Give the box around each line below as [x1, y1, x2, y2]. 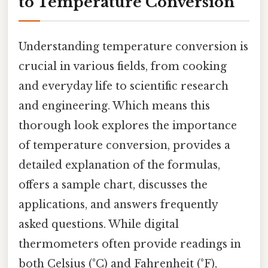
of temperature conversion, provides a [19, 138, 230, 152]
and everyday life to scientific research [19, 79, 229, 93]
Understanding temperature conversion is [19, 39, 248, 53]
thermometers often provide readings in [19, 237, 241, 251]
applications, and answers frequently [19, 197, 218, 211]
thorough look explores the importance [19, 118, 237, 132]
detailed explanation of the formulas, [19, 158, 220, 172]
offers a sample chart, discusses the [19, 178, 208, 191]
